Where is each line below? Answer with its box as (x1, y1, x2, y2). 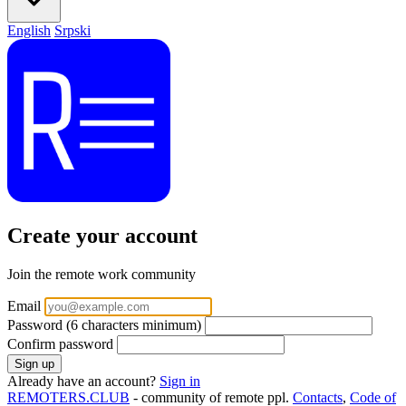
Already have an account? (7, 372, 159, 389)
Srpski (54, 23, 91, 38)
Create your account (7, 223, 198, 247)
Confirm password (7, 335, 113, 352)
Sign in (159, 372, 200, 389)
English (7, 23, 51, 38)
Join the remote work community (7, 266, 196, 282)
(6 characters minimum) (66, 316, 201, 333)
